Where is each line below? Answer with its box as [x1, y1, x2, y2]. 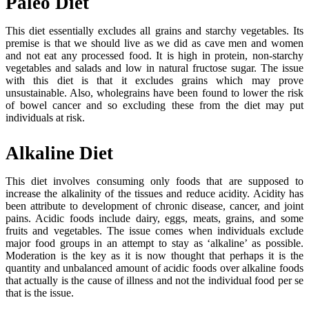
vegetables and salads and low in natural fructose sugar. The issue [6, 62, 303, 74]
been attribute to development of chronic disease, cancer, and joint [6, 200, 303, 212]
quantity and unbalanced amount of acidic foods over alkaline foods [6, 262, 303, 275]
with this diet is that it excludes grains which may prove [6, 74, 303, 87]
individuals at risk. [6, 112, 85, 124]
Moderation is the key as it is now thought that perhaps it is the [6, 250, 303, 262]
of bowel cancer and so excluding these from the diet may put [6, 99, 303, 112]
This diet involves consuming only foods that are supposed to [6, 175, 303, 188]
